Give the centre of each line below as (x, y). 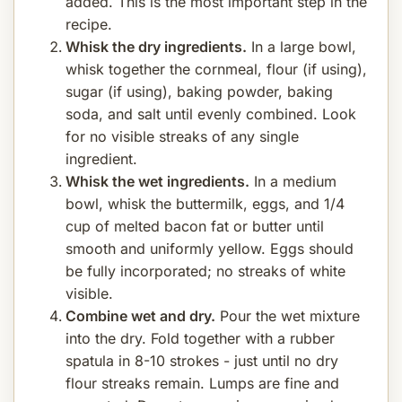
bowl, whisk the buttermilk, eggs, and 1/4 (205, 203)
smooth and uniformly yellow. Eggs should (210, 248)
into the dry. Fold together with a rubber (200, 338)
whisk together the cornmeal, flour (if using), (216, 69)
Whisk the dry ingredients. (156, 46)
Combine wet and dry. (140, 315)
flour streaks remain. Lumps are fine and (202, 383)
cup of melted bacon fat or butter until (195, 226)
